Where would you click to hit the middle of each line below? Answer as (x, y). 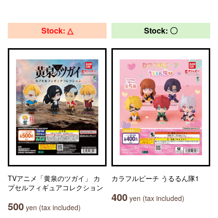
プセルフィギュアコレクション (55, 187)
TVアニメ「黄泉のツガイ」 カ (54, 178)
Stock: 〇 (161, 30)
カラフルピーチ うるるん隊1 (155, 178)
